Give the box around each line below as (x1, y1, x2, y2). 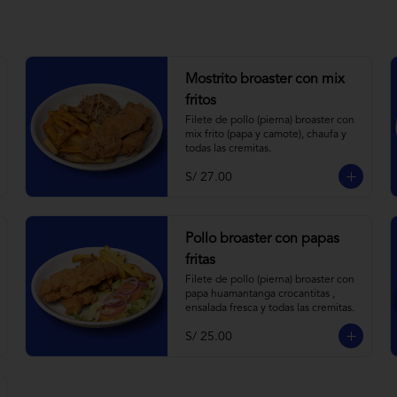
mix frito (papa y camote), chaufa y (185, 129, 346, 140)
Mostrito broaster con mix (185, 73, 345, 87)
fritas (185, 253, 215, 268)
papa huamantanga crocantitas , (185, 289, 335, 300)
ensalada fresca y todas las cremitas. (185, 303, 354, 314)
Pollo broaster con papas (185, 232, 339, 246)
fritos (185, 94, 216, 108)
